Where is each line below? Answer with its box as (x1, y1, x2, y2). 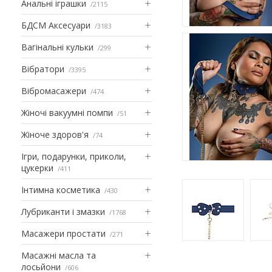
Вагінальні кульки (21, 41, 93, 53)
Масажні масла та (21, 249, 96, 261)
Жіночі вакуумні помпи (21, 106, 113, 118)
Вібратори (21, 63, 64, 75)
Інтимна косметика (21, 183, 100, 195)
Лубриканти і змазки (21, 205, 105, 217)
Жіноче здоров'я (21, 128, 89, 140)
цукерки (21, 161, 53, 174)
